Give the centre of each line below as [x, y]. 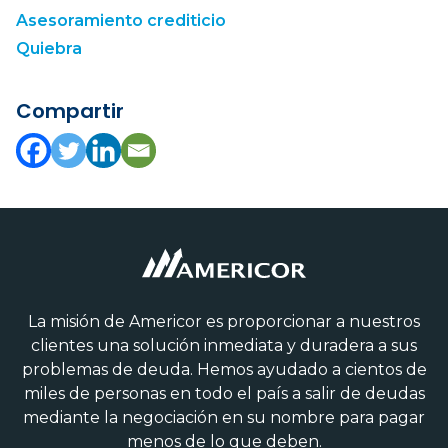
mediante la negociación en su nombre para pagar [224, 418]
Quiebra [49, 49]
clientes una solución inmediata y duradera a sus [224, 346]
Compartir [70, 111]
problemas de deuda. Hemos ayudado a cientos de [224, 370]
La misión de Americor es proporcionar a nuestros [224, 322]
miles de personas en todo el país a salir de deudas [224, 394]
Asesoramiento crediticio [121, 21]
